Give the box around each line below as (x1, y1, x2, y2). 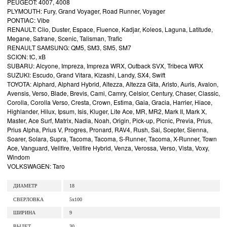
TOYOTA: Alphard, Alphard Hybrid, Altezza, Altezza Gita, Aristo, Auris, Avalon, (7, 80, 218, 88)
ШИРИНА (13, 210, 35, 216)
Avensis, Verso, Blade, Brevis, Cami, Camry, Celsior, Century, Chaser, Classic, (7, 89, 220, 97)
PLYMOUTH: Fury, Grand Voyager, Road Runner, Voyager (7, 7, 165, 15)
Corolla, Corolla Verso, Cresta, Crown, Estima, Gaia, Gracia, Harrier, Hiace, (7, 98, 212, 106)
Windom (7, 153, 30, 161)
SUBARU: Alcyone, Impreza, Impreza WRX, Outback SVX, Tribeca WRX (7, 61, 203, 70)
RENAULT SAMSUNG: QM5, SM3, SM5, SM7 (7, 43, 131, 52)
